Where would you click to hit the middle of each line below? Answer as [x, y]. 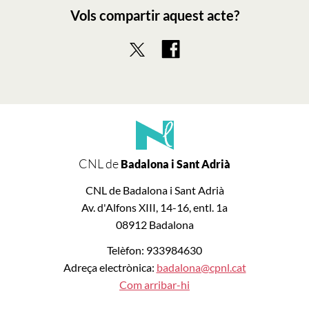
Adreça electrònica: [110, 268]
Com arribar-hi [154, 285]
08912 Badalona [154, 225]
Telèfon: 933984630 [154, 250]
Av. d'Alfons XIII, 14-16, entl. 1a [154, 208]
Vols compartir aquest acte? [154, 16]
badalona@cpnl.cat [201, 268]
